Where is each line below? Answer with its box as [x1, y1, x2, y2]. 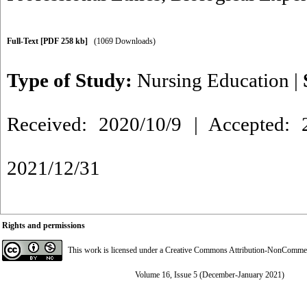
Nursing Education [137, 69, 289, 91]
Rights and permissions [2, 221, 85, 230]
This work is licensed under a [68, 245, 165, 255]
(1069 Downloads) [94, 36, 156, 46]
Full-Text [7, 36, 40, 46]
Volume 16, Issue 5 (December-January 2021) [135, 270, 284, 280]
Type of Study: [7, 69, 137, 91]
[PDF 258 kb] [40, 36, 88, 46]
